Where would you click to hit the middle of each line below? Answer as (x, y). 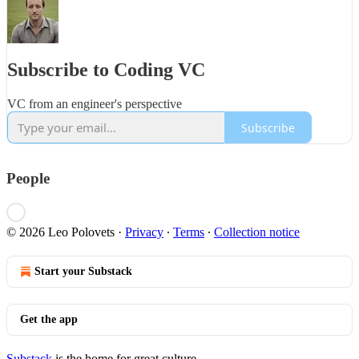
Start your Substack (83, 271)
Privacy (144, 232)
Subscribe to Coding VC (106, 70)
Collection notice (257, 232)
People (28, 179)
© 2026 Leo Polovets (61, 232)
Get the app (49, 319)
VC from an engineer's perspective (95, 104)
